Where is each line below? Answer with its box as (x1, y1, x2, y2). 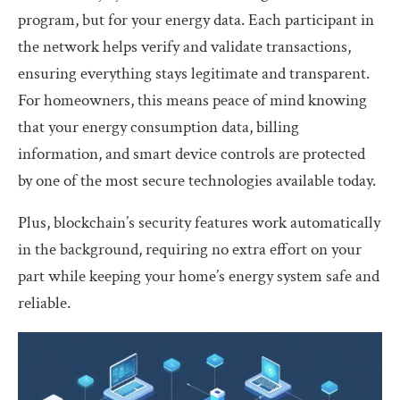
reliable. (18, 291, 71, 314)
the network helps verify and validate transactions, (18, 35, 351, 58)
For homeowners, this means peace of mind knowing (18, 88, 367, 112)
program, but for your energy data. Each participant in (18, 8, 374, 31)
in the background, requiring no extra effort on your (18, 237, 362, 261)
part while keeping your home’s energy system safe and (18, 264, 379, 287)
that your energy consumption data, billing (18, 115, 299, 138)
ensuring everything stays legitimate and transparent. (18, 62, 370, 85)
